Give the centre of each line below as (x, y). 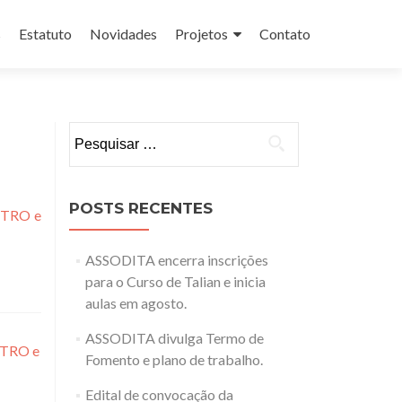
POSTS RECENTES (141, 208)
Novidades (123, 34)
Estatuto (45, 34)
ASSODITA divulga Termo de (174, 338)
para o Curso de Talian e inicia (175, 281)
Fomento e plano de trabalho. (174, 359)
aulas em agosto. (135, 303)
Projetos (201, 34)
